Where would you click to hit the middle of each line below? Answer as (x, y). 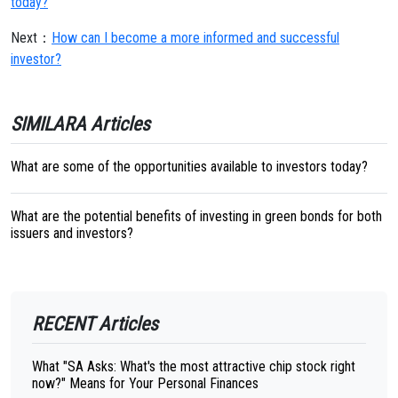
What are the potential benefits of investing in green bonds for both (196, 216)
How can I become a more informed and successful (195, 38)
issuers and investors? (72, 233)
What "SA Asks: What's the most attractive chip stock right (194, 366)
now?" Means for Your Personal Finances (145, 383)
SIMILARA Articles (80, 124)
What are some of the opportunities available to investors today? (189, 167)
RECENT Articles (95, 324)
